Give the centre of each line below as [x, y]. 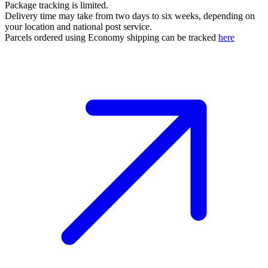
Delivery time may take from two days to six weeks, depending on [130, 16]
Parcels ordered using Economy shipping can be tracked [112, 37]
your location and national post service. [78, 26]
